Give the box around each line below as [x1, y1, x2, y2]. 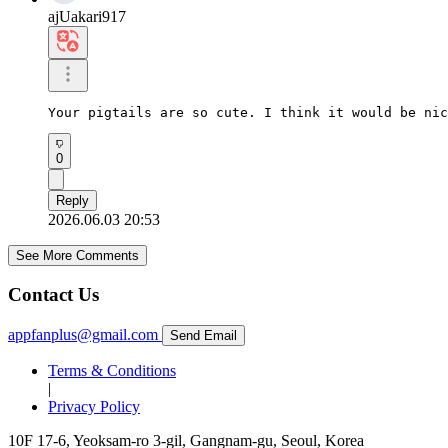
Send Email [170, 328, 237, 344]
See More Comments [16, 247, 139, 263]
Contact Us [8, 284, 99, 306]
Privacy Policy [48, 398, 140, 416]
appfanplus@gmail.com [8, 326, 158, 344]
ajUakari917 [48, 7, 126, 25]
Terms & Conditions [48, 362, 176, 380]
